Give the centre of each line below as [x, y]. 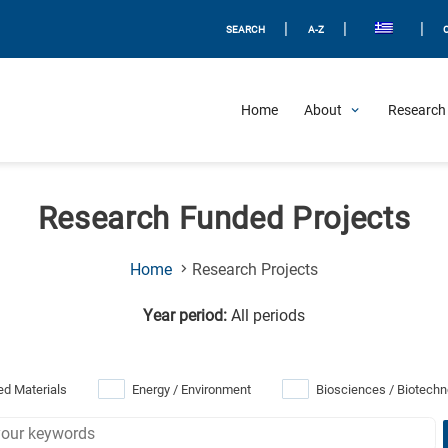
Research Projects [255, 269]
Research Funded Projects [224, 218]
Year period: [185, 315]
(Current [345, 268]
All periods [266, 315]
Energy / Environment [191, 390]
